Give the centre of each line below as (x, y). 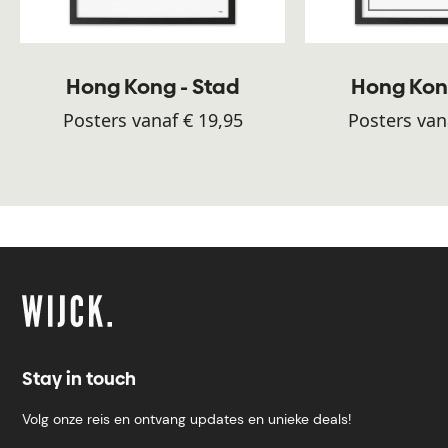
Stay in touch (79, 378)
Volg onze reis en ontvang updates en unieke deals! (186, 418)
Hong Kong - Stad (152, 87)
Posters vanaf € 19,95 (152, 120)
